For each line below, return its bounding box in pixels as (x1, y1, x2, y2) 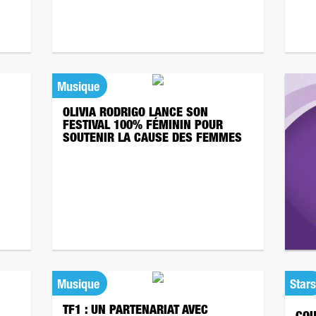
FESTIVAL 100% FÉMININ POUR (63, 120, 223, 133)
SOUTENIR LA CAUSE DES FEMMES (63, 133, 242, 145)
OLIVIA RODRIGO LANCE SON (63, 107, 208, 120)
